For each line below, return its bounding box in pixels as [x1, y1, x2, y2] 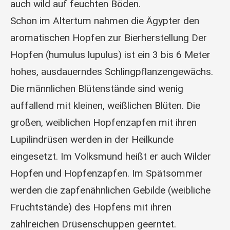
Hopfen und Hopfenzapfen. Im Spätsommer [10, 167, 203, 179]
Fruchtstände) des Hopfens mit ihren [10, 201, 171, 213]
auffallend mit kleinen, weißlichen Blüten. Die [10, 99, 200, 111]
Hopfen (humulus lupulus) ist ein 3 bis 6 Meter [10, 48, 210, 61]
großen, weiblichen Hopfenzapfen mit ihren [10, 116, 197, 128]
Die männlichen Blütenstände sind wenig [10, 82, 183, 94]
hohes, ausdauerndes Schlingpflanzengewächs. [10, 65, 213, 78]
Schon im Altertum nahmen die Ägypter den [10, 14, 199, 27]
